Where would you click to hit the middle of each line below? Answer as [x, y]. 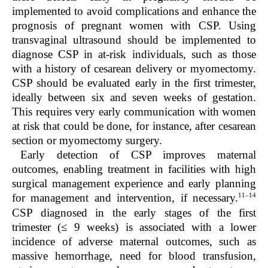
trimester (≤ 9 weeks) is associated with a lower [134, 227]
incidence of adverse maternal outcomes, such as [134, 241]
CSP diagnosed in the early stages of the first [134, 212]
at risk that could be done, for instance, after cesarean [134, 126]
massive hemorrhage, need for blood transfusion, [134, 255]
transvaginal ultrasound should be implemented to [134, 40]
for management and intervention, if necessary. [125, 198]
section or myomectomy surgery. [87, 141]
